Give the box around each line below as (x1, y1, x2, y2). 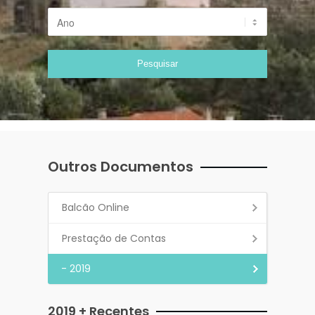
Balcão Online (61, 200, 129, 214)
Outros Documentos (47, 156, 193, 176)
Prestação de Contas (61, 231, 166, 245)
